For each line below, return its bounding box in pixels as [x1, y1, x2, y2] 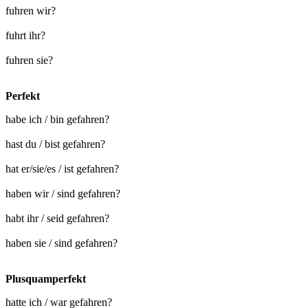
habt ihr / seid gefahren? [5, 212, 109, 225]
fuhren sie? [5, 54, 53, 67]
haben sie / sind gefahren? [5, 237, 118, 250]
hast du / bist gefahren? [5, 138, 105, 151]
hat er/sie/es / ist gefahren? [5, 163, 119, 175]
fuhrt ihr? [5, 30, 45, 42]
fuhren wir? [5, 5, 56, 17]
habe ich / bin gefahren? [5, 113, 109, 126]
